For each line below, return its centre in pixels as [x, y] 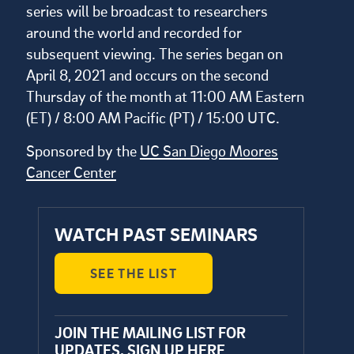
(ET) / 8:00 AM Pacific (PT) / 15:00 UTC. [153, 117]
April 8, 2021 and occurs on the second [147, 74]
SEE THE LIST [134, 273]
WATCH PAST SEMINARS [156, 233]
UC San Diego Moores [209, 150]
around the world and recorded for [134, 32]
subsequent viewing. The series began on [154, 53]
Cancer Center [71, 171]
